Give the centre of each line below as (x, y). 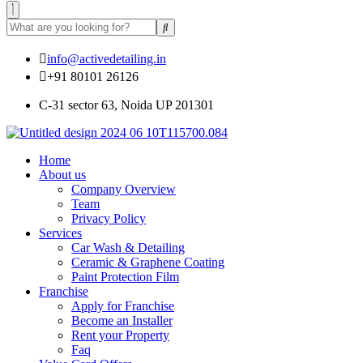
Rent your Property (120, 335)
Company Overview (124, 190)
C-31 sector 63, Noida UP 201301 (126, 105)
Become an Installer (122, 321)
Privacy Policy (109, 219)
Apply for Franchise (123, 306)
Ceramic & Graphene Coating (148, 263)
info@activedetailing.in (107, 59)
